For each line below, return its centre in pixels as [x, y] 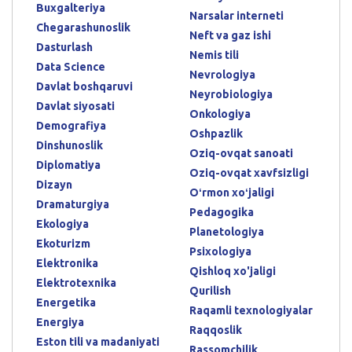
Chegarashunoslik [83, 27]
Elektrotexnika [76, 282]
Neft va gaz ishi [230, 35]
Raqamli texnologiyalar [251, 310]
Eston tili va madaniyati [98, 341]
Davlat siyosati [75, 106]
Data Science [71, 66]
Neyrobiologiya [231, 94]
